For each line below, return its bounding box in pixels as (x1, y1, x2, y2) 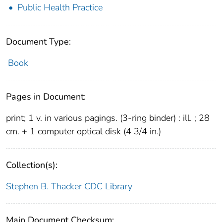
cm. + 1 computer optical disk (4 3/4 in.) (6, 125, 161, 137)
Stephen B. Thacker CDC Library (6, 180, 132, 192)
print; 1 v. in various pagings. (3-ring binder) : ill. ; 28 (6, 111, 210, 124)
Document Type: (6, 35, 71, 48)
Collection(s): (6, 159, 57, 171)
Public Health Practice (17, 1, 103, 13)
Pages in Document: (6, 90, 86, 103)
